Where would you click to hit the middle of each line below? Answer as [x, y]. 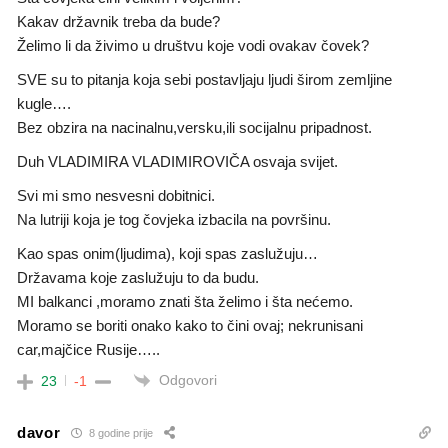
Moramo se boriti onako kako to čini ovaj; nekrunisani [190, 325]
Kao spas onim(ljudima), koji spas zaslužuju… [167, 253]
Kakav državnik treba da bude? [118, 21]
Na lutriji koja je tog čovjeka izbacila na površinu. [174, 219]
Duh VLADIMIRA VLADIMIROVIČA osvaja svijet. [177, 161]
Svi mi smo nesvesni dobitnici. [116, 195]
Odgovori [188, 379]
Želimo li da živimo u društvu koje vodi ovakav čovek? [193, 45]
